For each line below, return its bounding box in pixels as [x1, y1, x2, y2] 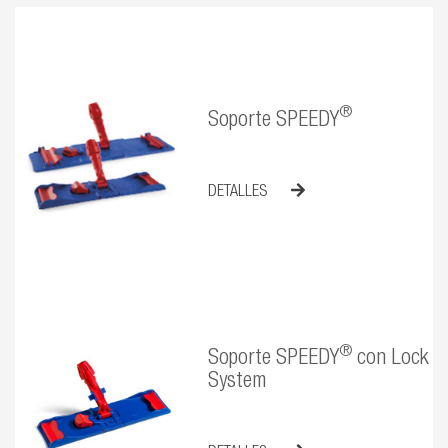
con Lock [351, 348, 429, 370]
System [207, 371, 266, 393]
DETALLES [207, 184, 271, 201]
